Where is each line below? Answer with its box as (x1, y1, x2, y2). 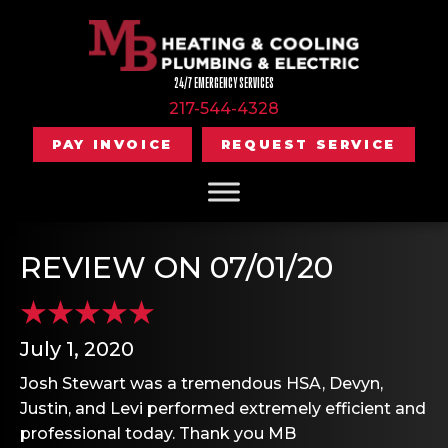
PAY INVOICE (52, 135, 173, 152)
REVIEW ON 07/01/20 (20, 248, 333, 286)
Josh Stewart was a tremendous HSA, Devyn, (20, 373, 383, 393)
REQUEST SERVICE (220, 135, 396, 152)
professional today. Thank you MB (20, 423, 296, 443)
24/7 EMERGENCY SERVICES (174, 74, 274, 91)
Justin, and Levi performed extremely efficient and (20, 398, 426, 418)
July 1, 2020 (20, 336, 134, 361)
